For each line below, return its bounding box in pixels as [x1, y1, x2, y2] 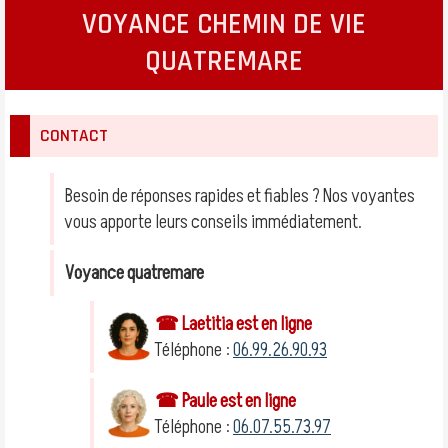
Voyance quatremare [65, 260, 204, 286]
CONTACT [40, 125, 108, 147]
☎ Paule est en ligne [155, 388, 296, 414]
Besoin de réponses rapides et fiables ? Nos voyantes [65, 183, 415, 209]
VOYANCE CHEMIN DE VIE [82, 6, 366, 43]
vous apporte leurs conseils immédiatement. [64, 209, 362, 235]
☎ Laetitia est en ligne [155, 311, 312, 337]
